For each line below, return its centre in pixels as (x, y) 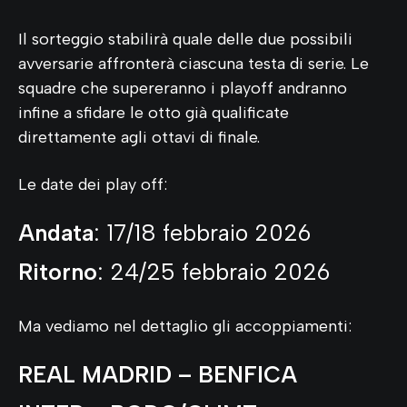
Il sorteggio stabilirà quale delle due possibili (185, 39)
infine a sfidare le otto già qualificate (154, 112)
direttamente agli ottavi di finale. (139, 137)
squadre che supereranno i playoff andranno (183, 88)
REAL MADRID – (105, 374)
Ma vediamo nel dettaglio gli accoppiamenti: (185, 326)
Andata (56, 232)
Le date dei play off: (93, 184)
